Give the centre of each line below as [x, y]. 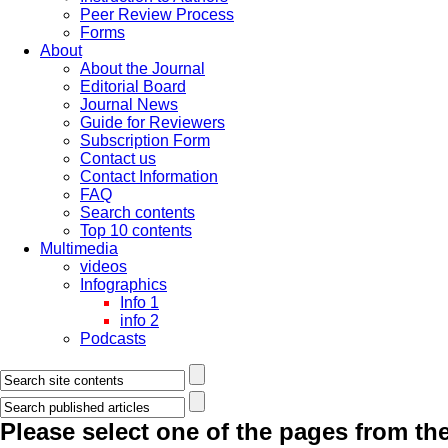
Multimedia [79, 248]
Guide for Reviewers [152, 122]
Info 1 [139, 302]
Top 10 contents [136, 230]
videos [103, 266]
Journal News [129, 104]
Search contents [137, 212]
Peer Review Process [157, 14]
